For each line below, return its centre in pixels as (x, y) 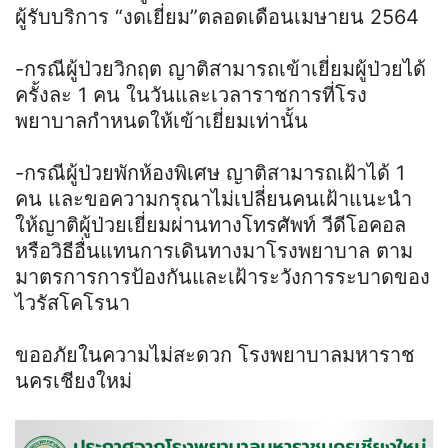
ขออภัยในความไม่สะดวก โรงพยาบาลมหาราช (215, 354)
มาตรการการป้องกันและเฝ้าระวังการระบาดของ (222, 276)
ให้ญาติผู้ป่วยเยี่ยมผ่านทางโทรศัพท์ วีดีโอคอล (210, 224)
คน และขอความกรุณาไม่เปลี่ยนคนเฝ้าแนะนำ (213, 198)
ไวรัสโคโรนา (72, 302)
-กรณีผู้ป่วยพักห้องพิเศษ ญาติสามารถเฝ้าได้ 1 (210, 172)
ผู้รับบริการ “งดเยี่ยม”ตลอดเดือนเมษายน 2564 (217, 16)
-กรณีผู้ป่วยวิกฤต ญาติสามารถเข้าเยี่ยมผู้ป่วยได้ (220, 68)
